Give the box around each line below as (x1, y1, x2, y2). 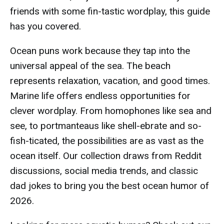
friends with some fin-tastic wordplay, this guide (10, 5, 210, 17)
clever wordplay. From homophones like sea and (10, 105, 211, 116)
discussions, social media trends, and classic (10, 165, 198, 176)
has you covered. (10, 20, 81, 32)
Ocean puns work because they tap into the (10, 45, 190, 56)
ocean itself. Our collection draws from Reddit (10, 150, 201, 161)
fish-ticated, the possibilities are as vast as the (10, 135, 203, 146)
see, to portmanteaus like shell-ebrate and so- (10, 120, 201, 131)
